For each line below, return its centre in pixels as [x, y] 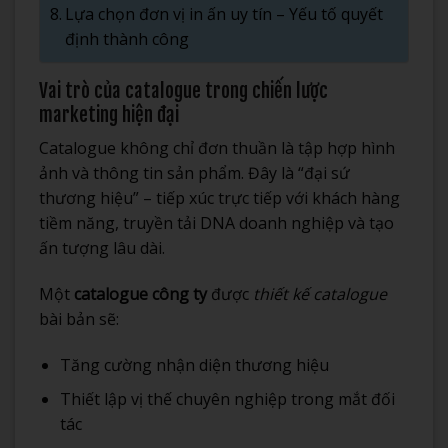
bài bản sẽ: [79, 318]
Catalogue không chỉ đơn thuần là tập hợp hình [217, 148]
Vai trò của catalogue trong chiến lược [183, 90]
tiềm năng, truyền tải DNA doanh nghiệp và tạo [216, 223]
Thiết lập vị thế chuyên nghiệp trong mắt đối [227, 399]
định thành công [127, 38]
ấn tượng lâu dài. [102, 248]
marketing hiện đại [109, 114]
